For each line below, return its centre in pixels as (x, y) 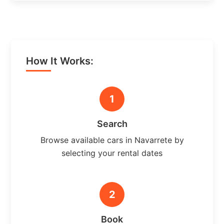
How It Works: (60, 61)
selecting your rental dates (112, 153)
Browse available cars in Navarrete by (112, 140)
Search (112, 123)
